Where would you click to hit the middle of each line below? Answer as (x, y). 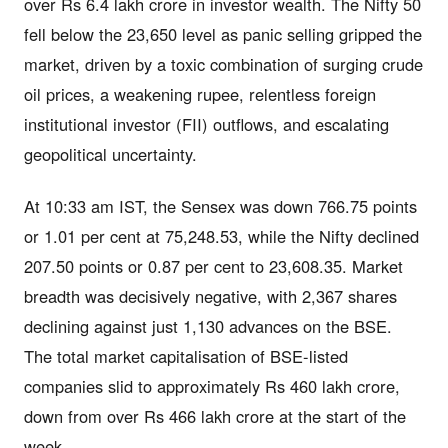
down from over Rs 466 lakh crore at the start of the (215, 415)
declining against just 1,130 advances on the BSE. (208, 325)
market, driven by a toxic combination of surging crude (223, 63)
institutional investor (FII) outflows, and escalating (206, 123)
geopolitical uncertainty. (110, 153)
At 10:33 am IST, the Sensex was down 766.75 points (220, 205)
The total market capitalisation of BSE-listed (186, 355)
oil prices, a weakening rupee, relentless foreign (200, 93)
